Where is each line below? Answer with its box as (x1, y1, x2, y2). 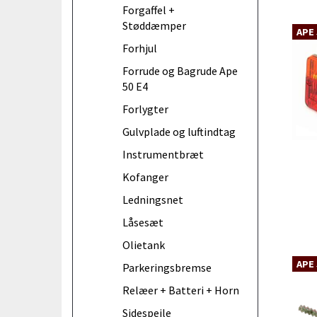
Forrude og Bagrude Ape (122, 63, 238, 78)
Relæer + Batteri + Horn (122, 282, 239, 297)
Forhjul (122, 40, 157, 55)
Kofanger (122, 169, 168, 184)
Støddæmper (122, 18, 186, 33)
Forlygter (122, 101, 168, 116)
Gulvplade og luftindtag (122, 124, 236, 139)
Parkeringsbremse (122, 260, 212, 275)
